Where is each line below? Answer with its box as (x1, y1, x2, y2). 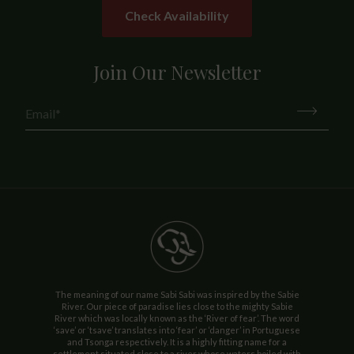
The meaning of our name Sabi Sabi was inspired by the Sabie (55, 288, 299, 299)
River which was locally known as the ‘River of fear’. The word (55, 312, 299, 323)
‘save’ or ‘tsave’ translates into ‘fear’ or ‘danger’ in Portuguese (54, 324, 300, 335)
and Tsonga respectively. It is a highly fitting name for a (67, 336, 287, 347)
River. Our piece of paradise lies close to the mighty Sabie (61, 300, 293, 311)
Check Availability (124, 7, 229, 23)
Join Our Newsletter (92, 58, 262, 85)
